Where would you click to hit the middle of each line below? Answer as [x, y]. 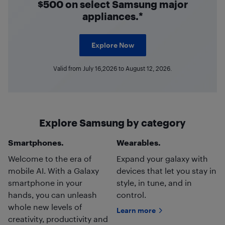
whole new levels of [45, 207]
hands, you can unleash [52, 195]
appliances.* [113, 16]
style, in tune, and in [154, 183]
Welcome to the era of [50, 159]
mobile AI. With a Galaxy [53, 171]
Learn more [136, 210]
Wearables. [139, 143]
